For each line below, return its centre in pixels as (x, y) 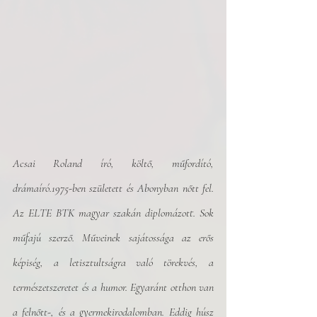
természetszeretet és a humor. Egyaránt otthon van (113, 287)
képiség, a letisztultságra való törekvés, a (113, 263)
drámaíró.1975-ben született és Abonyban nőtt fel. (113, 188)
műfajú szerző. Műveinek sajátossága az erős (113, 238)
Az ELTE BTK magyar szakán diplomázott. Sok (113, 213)
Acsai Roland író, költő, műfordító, (113, 163)
